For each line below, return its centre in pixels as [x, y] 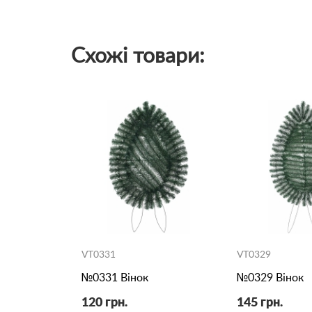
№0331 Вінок [115, 278]
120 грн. [104, 303]
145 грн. [259, 303]
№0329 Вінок [270, 278]
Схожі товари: [138, 56]
